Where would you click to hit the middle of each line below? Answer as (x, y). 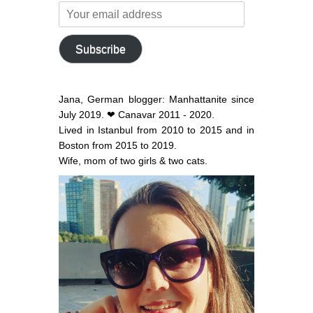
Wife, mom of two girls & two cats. (133, 161)
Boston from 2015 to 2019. (118, 145)
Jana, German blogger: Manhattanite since (156, 99)
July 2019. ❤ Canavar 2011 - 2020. (137, 115)
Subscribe (100, 49)
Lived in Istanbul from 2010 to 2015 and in (156, 130)
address (76, 39)
